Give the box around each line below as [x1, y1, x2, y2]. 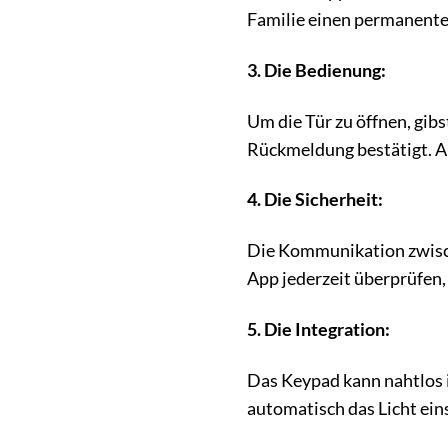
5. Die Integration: [247, 319, 390, 341]
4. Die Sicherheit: [247, 189, 383, 211]
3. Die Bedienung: [247, 59, 386, 81]
